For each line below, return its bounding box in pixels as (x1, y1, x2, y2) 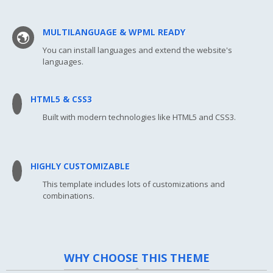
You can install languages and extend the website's (43, 44, 232, 56)
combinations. (43, 190, 94, 202)
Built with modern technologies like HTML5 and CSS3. (43, 112, 236, 123)
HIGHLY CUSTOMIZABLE (30, 160, 130, 172)
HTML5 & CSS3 (30, 93, 92, 105)
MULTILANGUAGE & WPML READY (43, 26, 185, 38)
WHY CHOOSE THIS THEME (63, 250, 210, 266)
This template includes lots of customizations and (43, 179, 225, 190)
